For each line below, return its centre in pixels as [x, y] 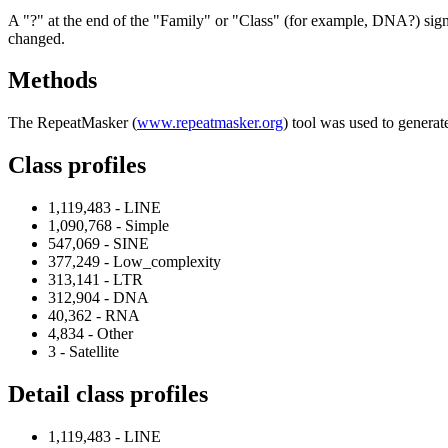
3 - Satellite [83, 352]
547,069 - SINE [98, 244]
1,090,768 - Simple [108, 226]
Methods [52, 80]
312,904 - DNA [98, 298]
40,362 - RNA [94, 316]
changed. [36, 38]
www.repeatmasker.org [210, 123]
